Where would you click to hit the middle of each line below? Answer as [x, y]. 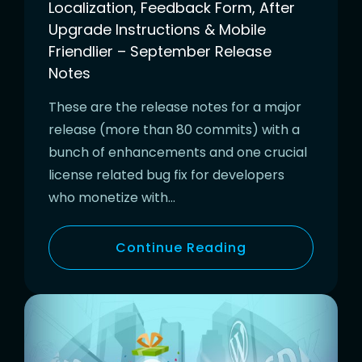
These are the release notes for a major [175, 107]
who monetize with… [112, 198]
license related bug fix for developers [166, 175]
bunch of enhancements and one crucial [178, 153]
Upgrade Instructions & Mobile [157, 30]
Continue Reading [181, 248]
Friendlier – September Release [160, 52]
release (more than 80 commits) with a [174, 130]
